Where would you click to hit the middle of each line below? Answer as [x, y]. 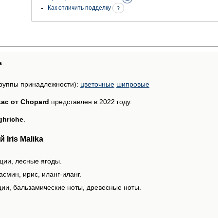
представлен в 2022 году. [91, 101]
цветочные [97, 84]
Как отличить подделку [80, 8]
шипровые [133, 84]
